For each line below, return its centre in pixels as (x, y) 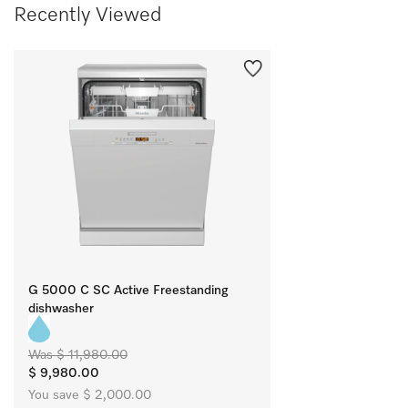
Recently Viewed (87, 16)
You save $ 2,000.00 (90, 396)
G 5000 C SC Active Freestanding (128, 291)
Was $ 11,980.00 (78, 356)
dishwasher (61, 309)
